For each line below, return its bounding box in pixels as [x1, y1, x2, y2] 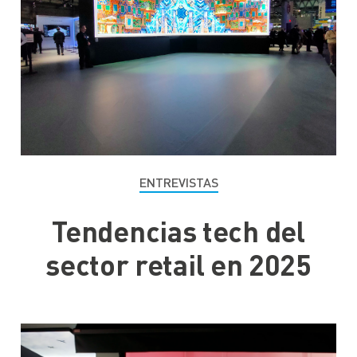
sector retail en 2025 [45, 246, 312, 283]
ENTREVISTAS [139, 174, 218, 190]
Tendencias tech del [52, 213, 305, 249]
